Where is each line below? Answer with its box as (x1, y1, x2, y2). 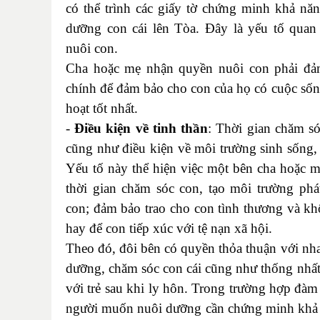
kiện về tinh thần (101, 120, 209, 136)
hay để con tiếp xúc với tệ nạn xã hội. (66, 220, 272, 236)
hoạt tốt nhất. (66, 100, 138, 116)
